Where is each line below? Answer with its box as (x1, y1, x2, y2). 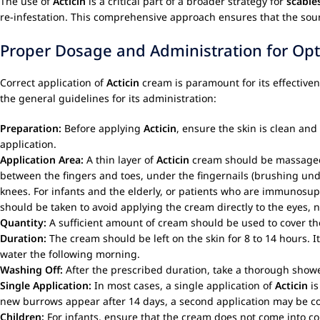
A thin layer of (84, 153, 156, 166)
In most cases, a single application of (91, 279, 275, 292)
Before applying (61, 121, 144, 135)
